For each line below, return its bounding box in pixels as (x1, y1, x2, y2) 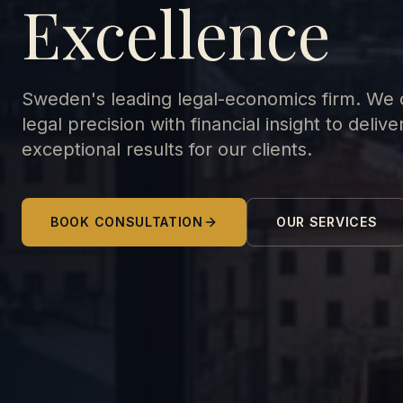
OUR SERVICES (275, 213, 378, 229)
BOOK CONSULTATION (50, 213, 203, 229)
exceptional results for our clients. (22, 138, 312, 160)
